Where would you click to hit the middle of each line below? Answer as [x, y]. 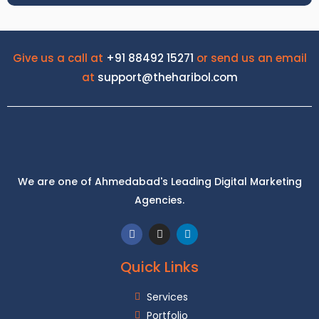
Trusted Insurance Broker [159, 187]
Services [168, 297]
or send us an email [250, 58]
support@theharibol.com [167, 77]
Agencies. [159, 200]
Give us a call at [59, 58]
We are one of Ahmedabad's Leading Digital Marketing [159, 182]
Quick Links [159, 267]
